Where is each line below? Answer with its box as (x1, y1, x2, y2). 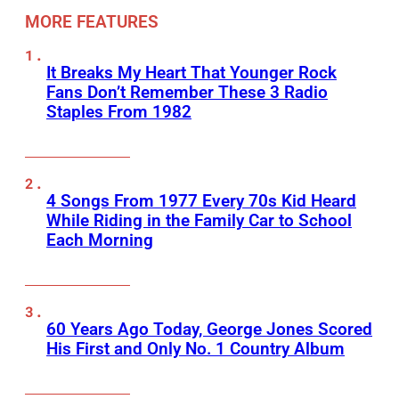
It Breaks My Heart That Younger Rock (46, 62, 337, 84)
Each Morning (46, 230, 153, 251)
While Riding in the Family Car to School (46, 210, 352, 232)
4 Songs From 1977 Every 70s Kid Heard (46, 191, 356, 212)
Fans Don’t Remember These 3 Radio (46, 82, 328, 103)
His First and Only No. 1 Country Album (46, 338, 345, 360)
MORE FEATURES (25, 12, 159, 33)
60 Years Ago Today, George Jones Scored (46, 319, 372, 340)
